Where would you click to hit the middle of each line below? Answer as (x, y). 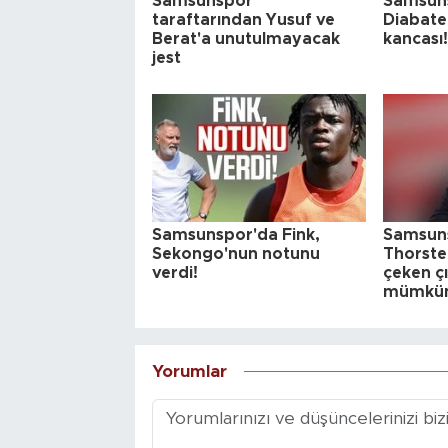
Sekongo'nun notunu (235, 254)
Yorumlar (189, 371)
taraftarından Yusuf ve (243, 20)
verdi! (174, 273)
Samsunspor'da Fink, (235, 235)
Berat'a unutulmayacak (245, 39)
